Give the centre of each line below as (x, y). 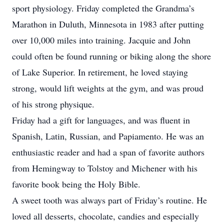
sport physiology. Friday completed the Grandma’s (103, 8)
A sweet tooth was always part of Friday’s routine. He (109, 200)
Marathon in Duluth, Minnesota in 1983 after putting (108, 24)
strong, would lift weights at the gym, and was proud (108, 88)
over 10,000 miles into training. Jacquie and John (101, 40)
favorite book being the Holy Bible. (76, 184)
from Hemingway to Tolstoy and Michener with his (105, 168)
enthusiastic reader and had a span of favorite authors (108, 152)
